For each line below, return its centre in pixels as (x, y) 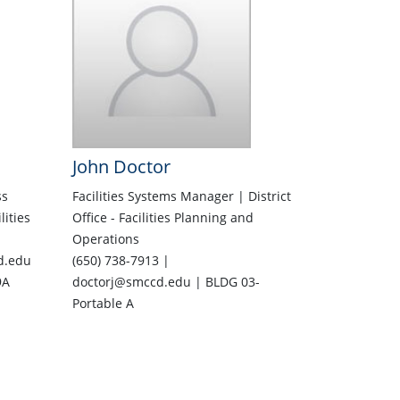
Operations (105, 239)
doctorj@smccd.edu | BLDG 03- (166, 282)
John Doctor (121, 167)
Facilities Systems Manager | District (181, 196)
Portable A (103, 304)
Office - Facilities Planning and (162, 218)
